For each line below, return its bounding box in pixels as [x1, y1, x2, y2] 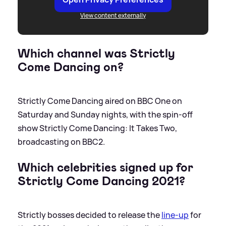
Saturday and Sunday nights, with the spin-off [18, 109, 193, 121]
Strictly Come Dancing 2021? [18, 173, 185, 190]
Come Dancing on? [18, 59, 124, 76]
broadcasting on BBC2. [18, 136, 105, 148]
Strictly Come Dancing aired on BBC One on [18, 95, 182, 107]
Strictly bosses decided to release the [18, 209, 161, 221]
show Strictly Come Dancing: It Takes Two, [18, 123, 177, 134]
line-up [161, 209, 189, 221]
